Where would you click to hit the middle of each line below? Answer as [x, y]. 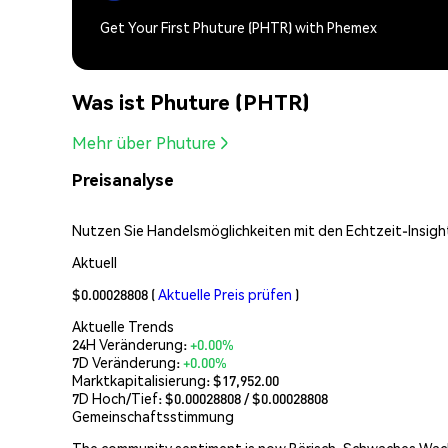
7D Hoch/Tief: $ [123, 397]
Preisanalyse [123, 180]
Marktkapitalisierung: [142, 379]
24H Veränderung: [131, 343]
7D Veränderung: [127, 361]
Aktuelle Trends [123, 325]
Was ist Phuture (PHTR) [191, 101]
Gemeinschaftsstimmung [153, 415]
